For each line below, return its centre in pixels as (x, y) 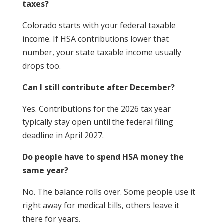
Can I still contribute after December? (98, 87)
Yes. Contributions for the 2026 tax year (96, 109)
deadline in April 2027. (63, 136)
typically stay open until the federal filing (98, 122)
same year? (45, 170)
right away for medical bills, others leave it (101, 205)
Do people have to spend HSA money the (103, 157)
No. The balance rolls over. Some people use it (109, 192)
